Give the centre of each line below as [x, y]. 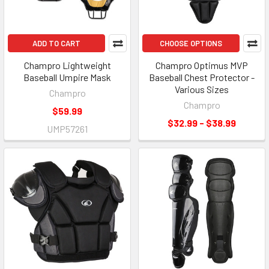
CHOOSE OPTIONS [191, 43]
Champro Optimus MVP [202, 65]
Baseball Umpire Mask [67, 77]
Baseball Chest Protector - [202, 77]
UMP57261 [67, 128]
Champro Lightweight [67, 65]
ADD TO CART [56, 43]
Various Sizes [202, 89]
